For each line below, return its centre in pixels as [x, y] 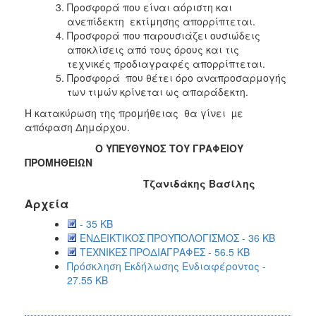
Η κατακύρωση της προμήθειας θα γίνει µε [134, 113]
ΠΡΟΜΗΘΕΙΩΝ [59, 162]
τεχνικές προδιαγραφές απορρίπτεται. [168, 63]
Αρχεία [47, 203]
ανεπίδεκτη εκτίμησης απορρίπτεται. [163, 21]
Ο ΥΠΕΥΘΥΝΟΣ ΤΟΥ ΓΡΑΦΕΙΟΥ [137, 148]
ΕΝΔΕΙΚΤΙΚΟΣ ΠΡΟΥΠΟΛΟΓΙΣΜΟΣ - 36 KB [177, 237]
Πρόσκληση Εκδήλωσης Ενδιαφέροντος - [166, 266]
